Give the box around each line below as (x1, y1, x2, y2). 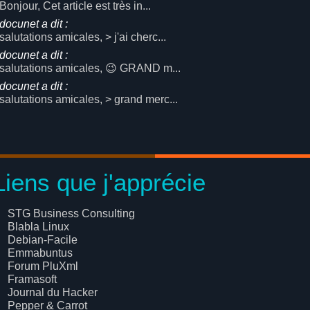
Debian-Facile (8, 234, 78, 246)
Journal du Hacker (8, 286, 98, 298)
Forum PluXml (8, 260, 79, 272)
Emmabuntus (8, 247, 73, 259)
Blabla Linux (8, 221, 70, 232)
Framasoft (8, 273, 57, 285)
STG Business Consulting (8, 208, 136, 219)
